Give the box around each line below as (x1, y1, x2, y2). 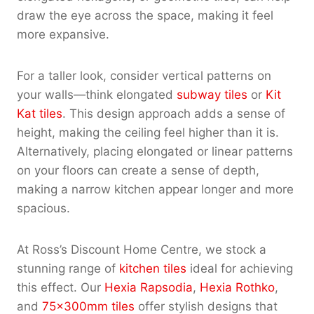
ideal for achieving (186, 261, 293, 275)
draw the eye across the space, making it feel (17, 8, 273, 22)
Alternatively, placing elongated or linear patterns (17, 144, 293, 158)
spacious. (17, 200, 70, 215)
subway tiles (177, 87, 247, 102)
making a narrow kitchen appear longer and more (17, 182, 294, 196)
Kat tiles (17, 106, 62, 121)
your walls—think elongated (17, 87, 177, 102)
